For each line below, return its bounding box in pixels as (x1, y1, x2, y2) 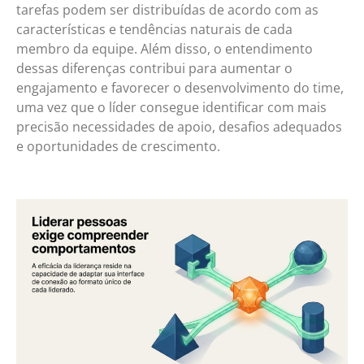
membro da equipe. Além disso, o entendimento (16, 40, 313, 58)
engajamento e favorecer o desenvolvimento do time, (16, 79, 344, 97)
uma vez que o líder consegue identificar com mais (16, 98, 327, 117)
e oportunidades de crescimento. (16, 137, 220, 156)
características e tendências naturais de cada (16, 20, 292, 39)
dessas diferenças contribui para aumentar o (16, 59, 292, 78)
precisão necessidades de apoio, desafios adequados (16, 118, 342, 136)
